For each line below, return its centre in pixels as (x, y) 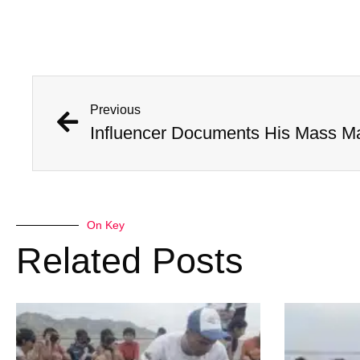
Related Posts (130, 261)
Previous (115, 110)
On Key (106, 225)
